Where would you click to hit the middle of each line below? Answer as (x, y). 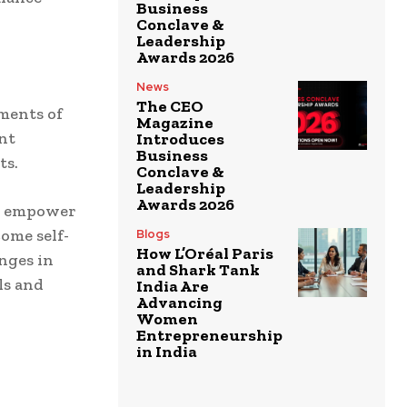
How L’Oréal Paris (205, 253)
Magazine (175, 122)
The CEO (170, 106)
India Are (173, 286)
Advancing (179, 302)
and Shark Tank (198, 269)
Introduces (180, 139)
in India (167, 351)
